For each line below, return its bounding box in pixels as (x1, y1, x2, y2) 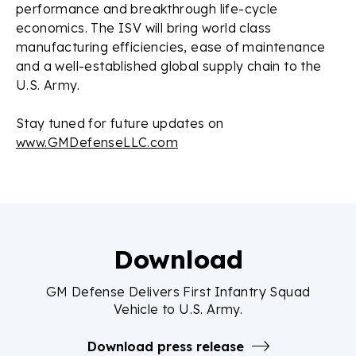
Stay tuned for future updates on (16, 114, 224, 131)
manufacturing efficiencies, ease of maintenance (16, 38, 326, 55)
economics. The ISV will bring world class (16, 19, 272, 36)
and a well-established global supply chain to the (16, 57, 322, 74)
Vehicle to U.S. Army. (113, 300, 243, 317)
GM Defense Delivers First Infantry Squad (45, 283, 311, 300)
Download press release (87, 338, 244, 354)
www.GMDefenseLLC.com (16, 133, 178, 150)
